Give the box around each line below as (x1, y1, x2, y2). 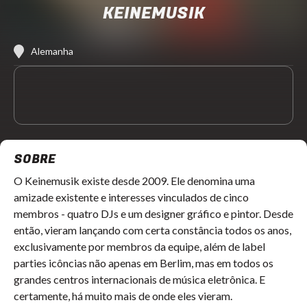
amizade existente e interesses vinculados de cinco (14, 191, 249, 204)
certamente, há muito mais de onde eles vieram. (14, 289, 234, 302)
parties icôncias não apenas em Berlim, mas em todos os (14, 256, 273, 269)
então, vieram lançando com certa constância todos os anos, (14, 223, 291, 236)
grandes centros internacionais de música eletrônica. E (14, 273, 265, 286)
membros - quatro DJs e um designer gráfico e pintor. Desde (14, 207, 293, 220)
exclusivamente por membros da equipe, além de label (14, 240, 265, 253)
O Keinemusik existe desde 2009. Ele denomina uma (14, 174, 255, 187)
